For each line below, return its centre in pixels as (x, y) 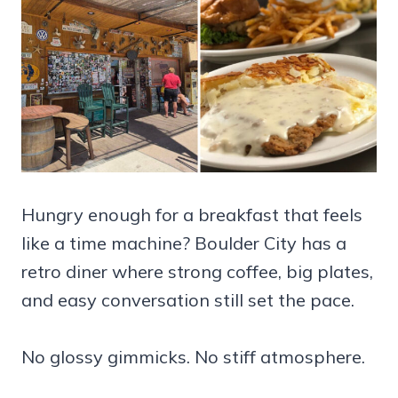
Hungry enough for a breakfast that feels (192, 214)
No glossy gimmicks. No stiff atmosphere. (193, 356)
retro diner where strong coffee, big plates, (197, 271)
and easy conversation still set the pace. (188, 299)
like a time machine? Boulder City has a (184, 243)
